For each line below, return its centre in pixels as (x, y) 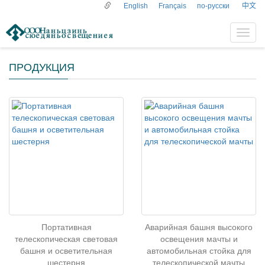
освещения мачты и (199, 239)
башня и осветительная (66, 251)
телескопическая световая (66, 239)
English (136, 6)
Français (172, 6)
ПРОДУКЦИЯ (42, 67)
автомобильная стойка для (199, 251)
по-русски (214, 6)
